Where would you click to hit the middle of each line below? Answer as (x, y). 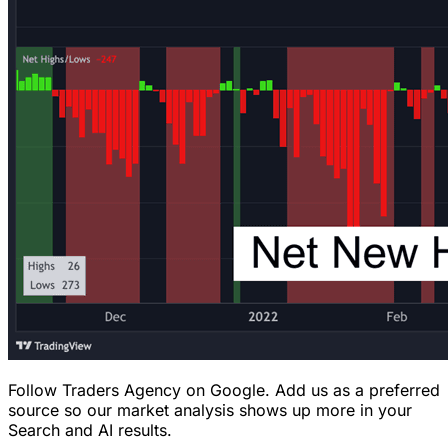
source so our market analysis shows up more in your (210, 409)
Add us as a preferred (355, 389)
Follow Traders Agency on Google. (139, 389)
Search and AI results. (90, 429)
